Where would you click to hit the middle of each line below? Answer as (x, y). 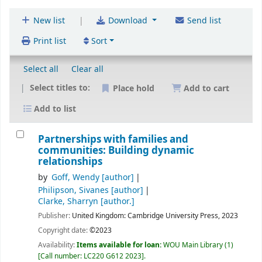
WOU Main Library (193, 245)
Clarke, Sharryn (68, 201)
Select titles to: (61, 88)
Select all (41, 69)
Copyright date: (64, 231)
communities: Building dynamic (116, 150)
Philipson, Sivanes (73, 190)
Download (128, 21)
